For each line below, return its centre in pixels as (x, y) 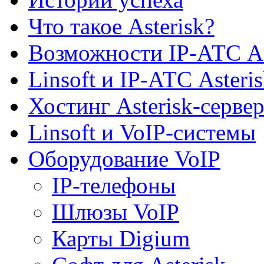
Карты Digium (121, 239)
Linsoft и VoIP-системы (142, 133)
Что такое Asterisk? (121, 27)
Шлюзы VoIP (115, 212)
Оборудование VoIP (124, 159)
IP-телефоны (114, 186)
